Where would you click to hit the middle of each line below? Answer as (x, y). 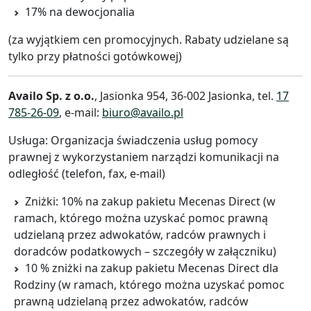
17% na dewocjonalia (80, 11)
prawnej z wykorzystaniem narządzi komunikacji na (144, 157)
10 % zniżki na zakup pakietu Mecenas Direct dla (152, 268)
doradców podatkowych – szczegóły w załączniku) (145, 251)
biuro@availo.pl (143, 112)
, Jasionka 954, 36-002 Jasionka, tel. (185, 95)
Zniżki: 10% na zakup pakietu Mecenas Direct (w (150, 201)
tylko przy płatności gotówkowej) (95, 56)
